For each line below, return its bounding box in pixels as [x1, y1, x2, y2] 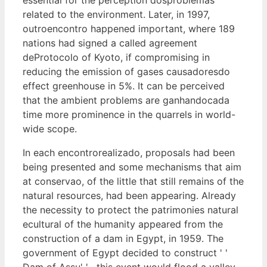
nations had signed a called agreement [23, 36, 197, 49]
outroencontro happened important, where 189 [23, 22, 235, 35]
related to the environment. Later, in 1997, [23, 8, 210, 20]
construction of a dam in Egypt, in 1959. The [23, 232, 223, 244]
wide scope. [23, 122, 77, 135]
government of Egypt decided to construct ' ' [23, 246, 228, 259]
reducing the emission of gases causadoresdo [23, 65, 230, 77]
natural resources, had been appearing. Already [23, 189, 236, 201]
